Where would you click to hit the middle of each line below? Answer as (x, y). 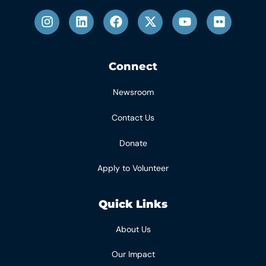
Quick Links (133, 205)
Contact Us (133, 118)
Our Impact (133, 254)
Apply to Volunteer (133, 168)
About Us (133, 229)
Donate (133, 143)
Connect (133, 67)
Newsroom (133, 92)
